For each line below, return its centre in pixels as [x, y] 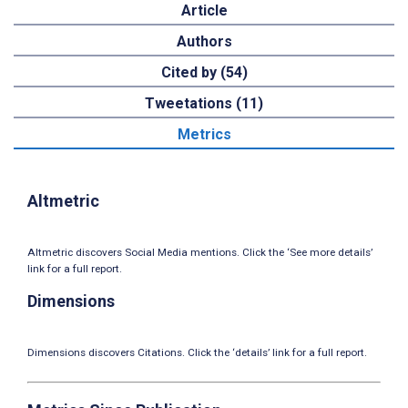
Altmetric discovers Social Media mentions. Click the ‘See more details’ [200, 252]
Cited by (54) [204, 72]
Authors [204, 41]
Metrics [204, 134]
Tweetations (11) [204, 103]
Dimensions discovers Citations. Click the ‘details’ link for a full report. [197, 352]
